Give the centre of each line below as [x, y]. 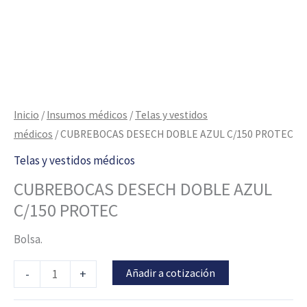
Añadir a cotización [170, 272]
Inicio [26, 115]
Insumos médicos [87, 115]
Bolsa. [28, 239]
